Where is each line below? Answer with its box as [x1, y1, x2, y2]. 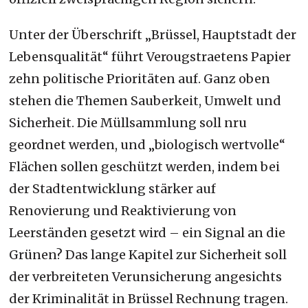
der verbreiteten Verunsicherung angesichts [9, 268, 283, 285]
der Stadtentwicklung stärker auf [9, 180, 217, 197]
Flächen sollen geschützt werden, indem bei [9, 158, 280, 175]
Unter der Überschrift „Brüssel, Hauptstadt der [9, 26, 297, 43]
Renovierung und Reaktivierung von [9, 202, 237, 219]
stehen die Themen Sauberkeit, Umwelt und [9, 92, 282, 109]
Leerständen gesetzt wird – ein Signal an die [9, 224, 286, 241]
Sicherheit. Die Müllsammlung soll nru [9, 114, 247, 131]
